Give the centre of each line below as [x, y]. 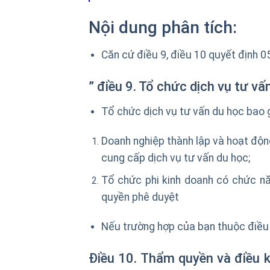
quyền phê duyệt [140, 197]
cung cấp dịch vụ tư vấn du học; [175, 158]
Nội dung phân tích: [163, 28]
